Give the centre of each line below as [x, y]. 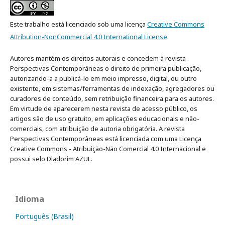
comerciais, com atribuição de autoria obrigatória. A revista [97, 128]
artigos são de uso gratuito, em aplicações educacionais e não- [105, 118]
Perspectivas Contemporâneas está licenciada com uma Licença [106, 138]
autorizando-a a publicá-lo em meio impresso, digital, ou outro [103, 78]
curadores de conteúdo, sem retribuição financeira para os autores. [112, 98]
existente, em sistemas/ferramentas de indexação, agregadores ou [112, 88]
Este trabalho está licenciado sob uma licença [79, 24]
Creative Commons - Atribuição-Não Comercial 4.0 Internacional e [108, 148]
